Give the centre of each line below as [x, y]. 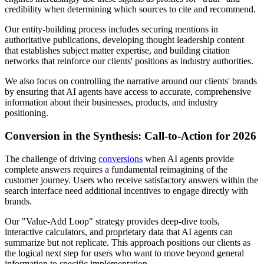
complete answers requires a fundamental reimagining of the [116, 169]
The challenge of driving [52, 159]
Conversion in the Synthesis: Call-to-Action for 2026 [131, 136]
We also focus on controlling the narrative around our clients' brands [131, 81]
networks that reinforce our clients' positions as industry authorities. [129, 61]
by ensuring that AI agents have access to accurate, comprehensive [128, 92]
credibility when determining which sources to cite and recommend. [130, 9]
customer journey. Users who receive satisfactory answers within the [131, 180]
